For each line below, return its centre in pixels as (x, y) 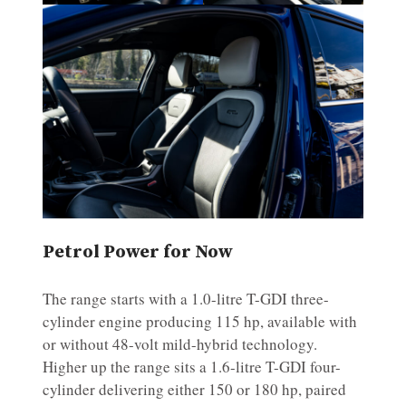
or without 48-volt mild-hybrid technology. (180, 344)
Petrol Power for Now (138, 253)
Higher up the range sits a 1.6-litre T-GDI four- (192, 367)
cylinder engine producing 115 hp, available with (200, 322)
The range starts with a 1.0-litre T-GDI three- (186, 299)
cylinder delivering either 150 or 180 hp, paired (194, 390)
